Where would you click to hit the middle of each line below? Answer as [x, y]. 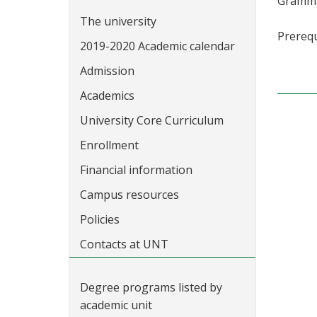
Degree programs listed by [151, 287]
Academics [107, 96]
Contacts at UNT [124, 244]
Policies [100, 219]
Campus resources [129, 195]
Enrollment [109, 145]
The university [118, 21]
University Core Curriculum [152, 120]
